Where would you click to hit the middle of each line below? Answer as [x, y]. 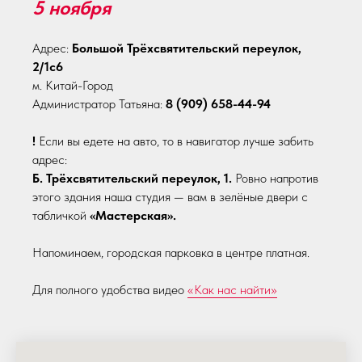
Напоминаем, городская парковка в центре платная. [171, 253]
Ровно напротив [275, 179]
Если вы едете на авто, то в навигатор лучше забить [176, 141]
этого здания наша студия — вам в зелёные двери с [170, 197]
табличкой [61, 216]
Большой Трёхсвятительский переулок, [187, 48]
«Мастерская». [133, 216]
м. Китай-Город [73, 86]
